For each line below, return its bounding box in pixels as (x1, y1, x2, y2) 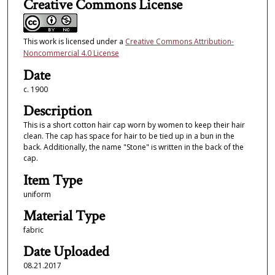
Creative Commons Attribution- (125, 36, 234, 47)
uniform (23, 188, 51, 199)
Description (23, 101, 92, 121)
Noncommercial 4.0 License (23, 48, 119, 59)
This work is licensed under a (23, 36, 125, 47)
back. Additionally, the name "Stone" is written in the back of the (23, 142, 244, 153)
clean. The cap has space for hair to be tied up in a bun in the (23, 131, 234, 142)
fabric (23, 225, 44, 236)
